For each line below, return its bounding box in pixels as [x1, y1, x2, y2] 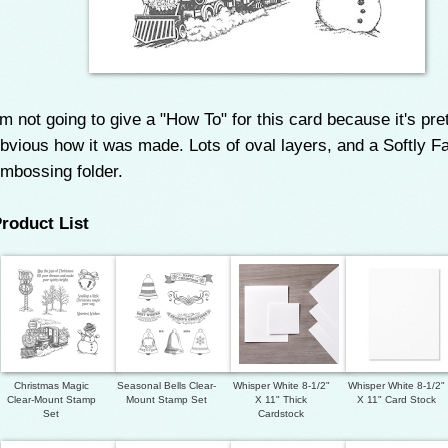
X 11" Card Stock [356, 393, 436, 405]
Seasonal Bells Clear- [116, 379, 216, 391]
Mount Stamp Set [125, 393, 207, 405]
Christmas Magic [13, 379, 89, 391]
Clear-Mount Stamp [6, 393, 96, 405]
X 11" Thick [255, 393, 307, 405]
